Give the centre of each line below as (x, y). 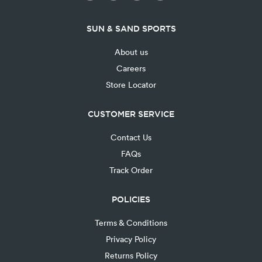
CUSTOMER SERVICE (131, 114)
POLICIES (131, 199)
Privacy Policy (131, 239)
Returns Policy (131, 255)
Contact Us (131, 137)
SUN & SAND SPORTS (131, 28)
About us (131, 51)
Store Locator (131, 84)
